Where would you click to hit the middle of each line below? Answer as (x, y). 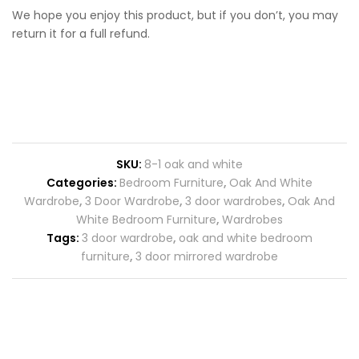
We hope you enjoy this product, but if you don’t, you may (175, 15)
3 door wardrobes (234, 201)
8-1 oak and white (194, 164)
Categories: (83, 182)
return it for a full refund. (81, 33)
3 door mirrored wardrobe (207, 256)
